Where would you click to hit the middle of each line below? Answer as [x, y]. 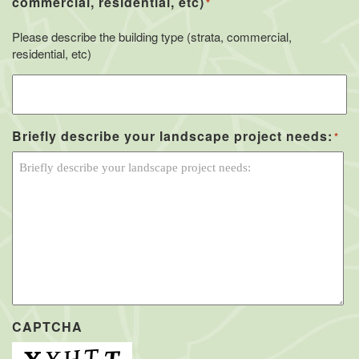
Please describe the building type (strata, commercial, [152, 36]
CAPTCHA [47, 327]
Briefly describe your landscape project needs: [172, 136]
